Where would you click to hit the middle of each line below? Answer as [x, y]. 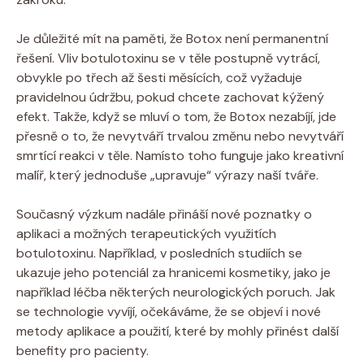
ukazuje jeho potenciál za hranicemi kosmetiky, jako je [173, 272]
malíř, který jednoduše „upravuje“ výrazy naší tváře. [167, 175]
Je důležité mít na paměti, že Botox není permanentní [172, 38]
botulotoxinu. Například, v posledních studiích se [159, 253]
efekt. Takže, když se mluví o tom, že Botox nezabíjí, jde [176, 116]
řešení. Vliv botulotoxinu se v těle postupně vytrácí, [168, 58]
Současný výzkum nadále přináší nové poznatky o [164, 214]
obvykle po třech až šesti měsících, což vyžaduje [159, 77]
